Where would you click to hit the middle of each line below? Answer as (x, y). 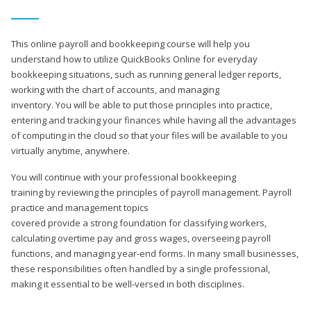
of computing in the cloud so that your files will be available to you (149, 135)
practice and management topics (80, 207)
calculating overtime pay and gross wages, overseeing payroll (141, 238)
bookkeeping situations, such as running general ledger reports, (146, 74)
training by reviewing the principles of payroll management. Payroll (151, 192)
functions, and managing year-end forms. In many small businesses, (155, 253)
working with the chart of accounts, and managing (115, 89)
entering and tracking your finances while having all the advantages (154, 120)
